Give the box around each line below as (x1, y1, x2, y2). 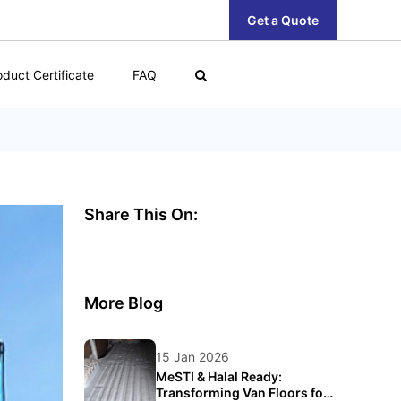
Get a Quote (247, 13, 319, 28)
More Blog (84, 294, 163, 312)
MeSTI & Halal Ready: (156, 369, 282, 384)
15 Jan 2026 (156, 349, 229, 364)
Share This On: (84, 205, 198, 224)
